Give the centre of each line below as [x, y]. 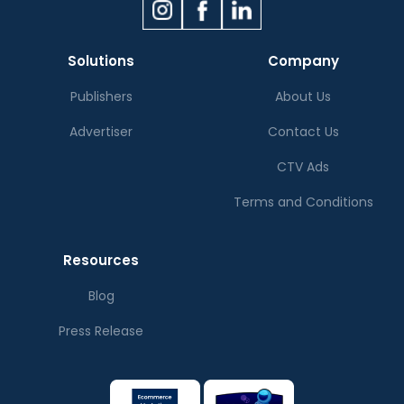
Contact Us [303, 131]
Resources [101, 260]
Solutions [101, 60]
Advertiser [101, 131]
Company [303, 60]
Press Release [101, 331]
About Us [303, 96]
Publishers [101, 96]
